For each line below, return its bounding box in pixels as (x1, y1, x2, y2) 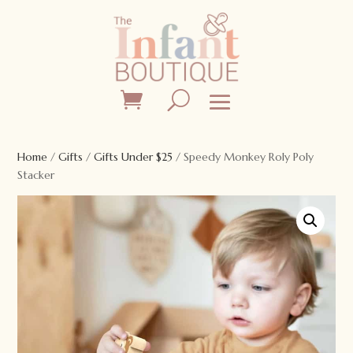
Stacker (17, 168, 55, 183)
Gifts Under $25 (94, 150, 173, 165)
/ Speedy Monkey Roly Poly (173, 150, 314, 165)
